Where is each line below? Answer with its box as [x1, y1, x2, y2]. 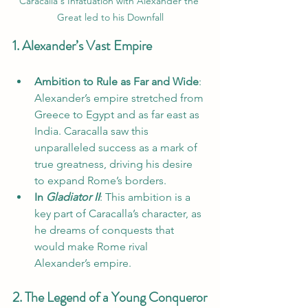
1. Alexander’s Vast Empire [12, 36, 152, 56]
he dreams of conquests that [34, 223, 177, 236]
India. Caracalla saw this [34, 124, 151, 137]
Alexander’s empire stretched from [34, 91, 206, 104]
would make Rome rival [34, 240, 151, 253]
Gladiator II [46, 190, 100, 203]
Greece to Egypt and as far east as [34, 108, 202, 121]
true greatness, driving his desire [34, 157, 195, 170]
